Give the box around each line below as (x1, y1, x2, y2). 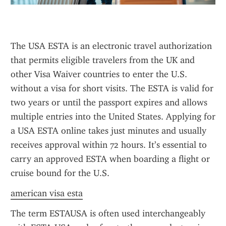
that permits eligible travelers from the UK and (11, 54, 195, 66)
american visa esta (11, 188, 83, 199)
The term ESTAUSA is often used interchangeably (11, 208, 205, 219)
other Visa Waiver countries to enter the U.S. (11, 69, 187, 80)
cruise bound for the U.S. (11, 167, 109, 179)
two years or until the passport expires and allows (11, 97, 207, 108)
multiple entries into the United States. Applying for (11, 111, 215, 122)
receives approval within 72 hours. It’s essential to (11, 139, 207, 150)
